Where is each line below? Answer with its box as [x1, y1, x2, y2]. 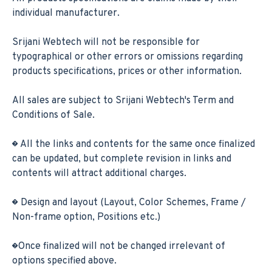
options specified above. [12, 255, 117, 267]
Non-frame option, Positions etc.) [12, 211, 160, 223]
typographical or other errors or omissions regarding [12, 51, 243, 63]
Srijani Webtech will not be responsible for [12, 36, 200, 49]
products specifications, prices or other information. [12, 66, 242, 78]
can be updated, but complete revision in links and [12, 153, 231, 165]
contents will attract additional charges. [12, 168, 186, 180]
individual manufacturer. [12, 7, 120, 19]
